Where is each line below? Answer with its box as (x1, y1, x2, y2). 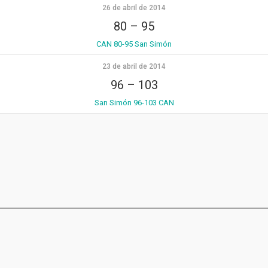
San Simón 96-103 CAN (94, 98, 174, 108)
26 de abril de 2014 (102, 4, 166, 13)
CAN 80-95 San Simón (96, 39, 172, 49)
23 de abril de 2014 (102, 62, 166, 71)
